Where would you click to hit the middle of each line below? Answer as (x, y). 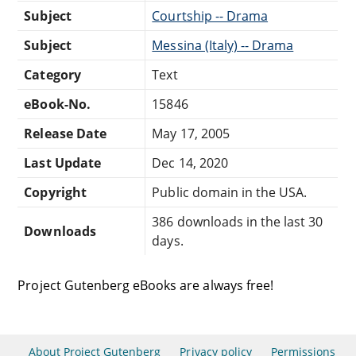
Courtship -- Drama (210, 15)
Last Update (62, 163)
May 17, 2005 (191, 133)
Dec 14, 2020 (190, 163)
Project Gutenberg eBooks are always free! (145, 285)
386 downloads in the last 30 (238, 221)
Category (52, 74)
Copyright (55, 192)
